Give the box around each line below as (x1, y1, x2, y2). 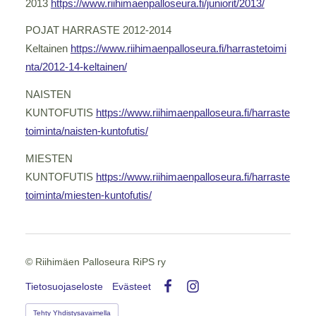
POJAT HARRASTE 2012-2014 (25, 25, 171, 37)
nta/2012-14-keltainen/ (25, 61, 127, 73)
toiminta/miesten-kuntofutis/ (25, 190, 152, 202)
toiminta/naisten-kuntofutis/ (25, 126, 148, 138)
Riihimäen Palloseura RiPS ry (35, 256, 166, 268)
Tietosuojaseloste (25, 280, 103, 292)
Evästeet (111, 280, 151, 292)
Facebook (160, 291, 205, 303)
